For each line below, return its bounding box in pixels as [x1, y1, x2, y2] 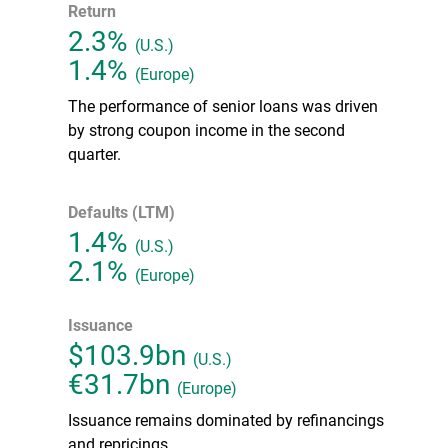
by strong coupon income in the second [68, 118, 345, 140]
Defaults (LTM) [68, 200, 175, 222]
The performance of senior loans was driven [68, 94, 378, 116]
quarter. [68, 142, 121, 164]
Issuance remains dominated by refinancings [68, 408, 384, 430]
